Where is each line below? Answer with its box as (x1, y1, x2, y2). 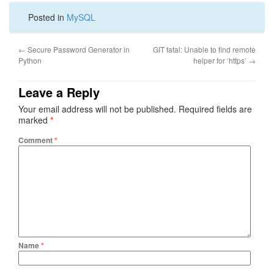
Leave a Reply (18, 83, 100, 101)
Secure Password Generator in (26, 44, 130, 54)
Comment (18, 135, 54, 146)
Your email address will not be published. (18, 103, 176, 115)
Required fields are (179, 103, 252, 115)
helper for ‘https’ (193, 55, 248, 65)
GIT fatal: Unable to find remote (153, 44, 256, 54)
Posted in (28, 11, 67, 23)
